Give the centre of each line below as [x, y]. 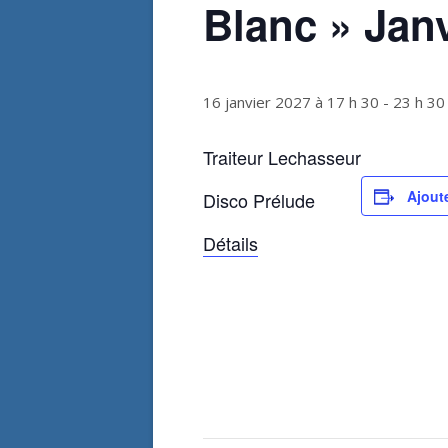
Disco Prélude [259, 200]
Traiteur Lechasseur [282, 157]
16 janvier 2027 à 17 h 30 [291, 102]
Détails [230, 243]
